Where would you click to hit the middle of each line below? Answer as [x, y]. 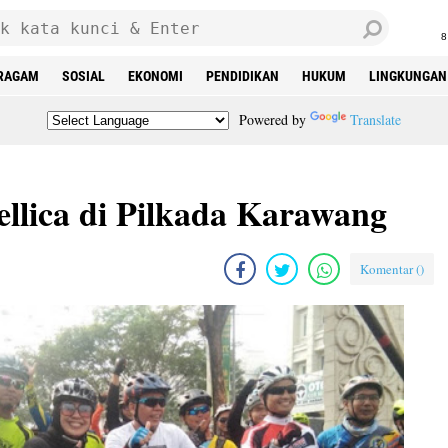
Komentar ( [390, 269]
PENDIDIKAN [242, 76]
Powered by [270, 119]
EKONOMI [155, 76]
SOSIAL [83, 76]
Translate [375, 119]
